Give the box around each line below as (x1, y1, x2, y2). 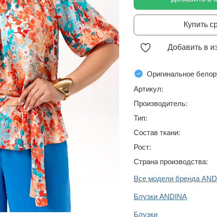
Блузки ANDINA (134, 192, 187, 201)
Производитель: (134, 99, 187, 108)
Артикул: (134, 85, 163, 93)
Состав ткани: (134, 128, 180, 137)
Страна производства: (134, 157, 208, 166)
